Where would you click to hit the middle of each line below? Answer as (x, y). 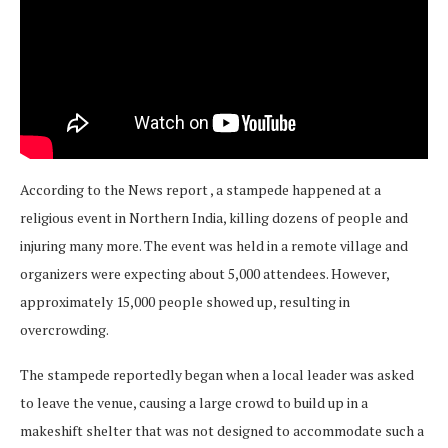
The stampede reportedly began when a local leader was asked (217, 375)
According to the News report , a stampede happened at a (200, 190)
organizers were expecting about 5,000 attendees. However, (204, 274)
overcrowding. (64, 330)
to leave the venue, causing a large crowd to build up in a (194, 403)
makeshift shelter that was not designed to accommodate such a (222, 431)
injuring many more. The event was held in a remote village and (214, 246)
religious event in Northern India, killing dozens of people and (214, 218)
